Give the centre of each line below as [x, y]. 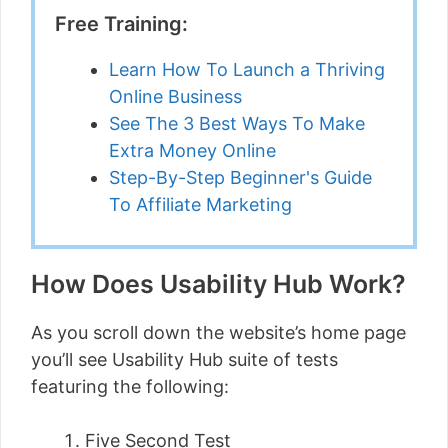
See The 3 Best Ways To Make [237, 123]
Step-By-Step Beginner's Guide [240, 177]
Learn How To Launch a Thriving [247, 69]
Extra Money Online [192, 150]
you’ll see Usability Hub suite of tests [184, 359]
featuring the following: [130, 386]
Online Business [175, 96]
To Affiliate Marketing [200, 204]
